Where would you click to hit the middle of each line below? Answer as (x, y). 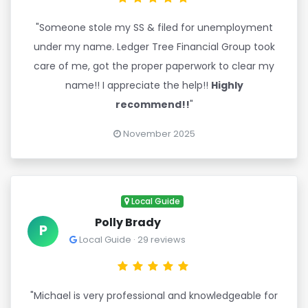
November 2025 (158, 134)
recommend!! (152, 104)
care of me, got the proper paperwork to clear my (154, 66)
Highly (227, 85)
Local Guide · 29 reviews (131, 240)
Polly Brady (128, 222)
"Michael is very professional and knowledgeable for (154, 296)
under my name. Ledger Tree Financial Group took (154, 47)
